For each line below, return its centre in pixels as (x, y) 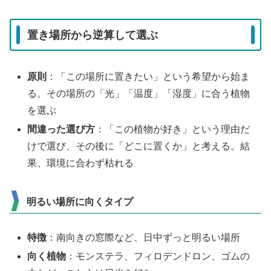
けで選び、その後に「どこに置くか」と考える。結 (139, 146)
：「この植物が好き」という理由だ (173, 129)
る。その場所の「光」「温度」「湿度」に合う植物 (139, 94)
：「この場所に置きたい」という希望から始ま (149, 77)
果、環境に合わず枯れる (81, 163)
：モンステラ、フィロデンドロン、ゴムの (158, 256)
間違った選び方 (61, 129)
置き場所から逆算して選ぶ (93, 35)
